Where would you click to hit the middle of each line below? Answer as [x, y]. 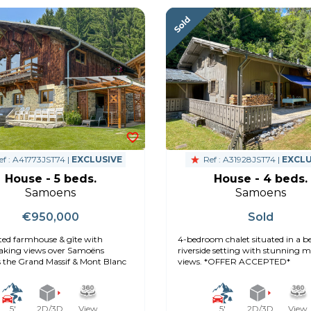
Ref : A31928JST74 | [241, 159]
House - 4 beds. [260, 178]
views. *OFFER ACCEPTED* [234, 261]
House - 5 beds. [50, 178]
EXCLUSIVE [97, 159]
